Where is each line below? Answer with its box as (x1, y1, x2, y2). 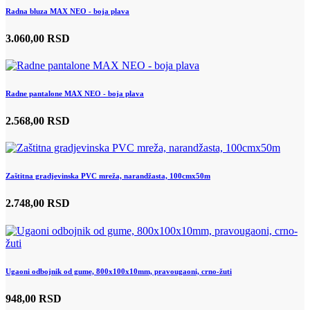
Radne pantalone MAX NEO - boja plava (6, 89, 144, 98)
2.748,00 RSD (6, 197, 70, 210)
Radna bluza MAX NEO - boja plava (6, 6, 129, 15)
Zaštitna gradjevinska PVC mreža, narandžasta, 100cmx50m (6, 172, 210, 181)
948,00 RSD (6, 292, 62, 304)
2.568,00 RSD (6, 115, 70, 127)
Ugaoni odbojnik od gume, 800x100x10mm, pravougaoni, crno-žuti (6, 266, 232, 275)
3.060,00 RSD (6, 32, 70, 44)
